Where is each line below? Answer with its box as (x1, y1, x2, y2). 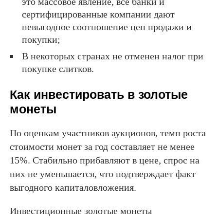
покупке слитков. (22, 63, 94, 74)
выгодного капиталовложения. (10, 182, 136, 193)
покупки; (22, 34, 60, 45)
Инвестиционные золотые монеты (10, 205, 152, 217)
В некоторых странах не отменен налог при (22, 51, 203, 62)
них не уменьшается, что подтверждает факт (10, 168, 196, 180)
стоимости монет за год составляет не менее (10, 141, 195, 152)
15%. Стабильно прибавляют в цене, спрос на (10, 155, 200, 166)
